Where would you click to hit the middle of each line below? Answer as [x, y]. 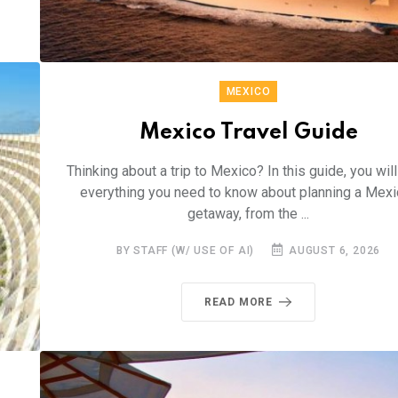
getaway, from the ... [248, 214]
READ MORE [239, 302]
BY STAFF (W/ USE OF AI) [185, 251]
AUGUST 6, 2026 [333, 251]
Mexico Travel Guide [248, 133]
